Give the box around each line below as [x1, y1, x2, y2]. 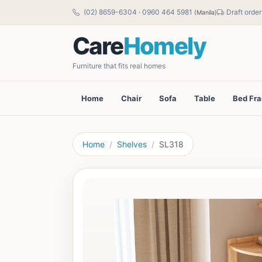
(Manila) [194, 9, 217, 16]
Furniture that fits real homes [73, 61, 166, 70]
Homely [123, 32, 206, 60]
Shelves [117, 139, 147, 149]
